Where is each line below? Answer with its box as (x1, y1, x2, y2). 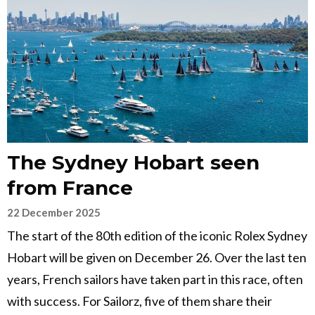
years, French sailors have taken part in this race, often (7, 271, 303, 288)
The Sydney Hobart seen (7, 150, 259, 175)
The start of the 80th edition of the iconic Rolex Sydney (7, 228, 307, 244)
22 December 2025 (7, 206, 101, 219)
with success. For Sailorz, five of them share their (7, 293, 272, 309)
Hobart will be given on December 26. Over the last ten (7, 250, 307, 266)
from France (7, 176, 133, 200)
